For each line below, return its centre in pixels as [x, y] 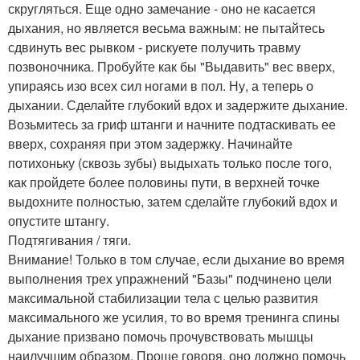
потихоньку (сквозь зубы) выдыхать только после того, [170, 162]
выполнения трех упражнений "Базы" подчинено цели [170, 278]
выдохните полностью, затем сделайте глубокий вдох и [173, 201]
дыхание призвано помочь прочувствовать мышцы [161, 336]
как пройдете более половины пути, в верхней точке [164, 182]
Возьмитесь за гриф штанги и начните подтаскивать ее [172, 124]
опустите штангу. [59, 220]
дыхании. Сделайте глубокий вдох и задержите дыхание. [178, 104]
